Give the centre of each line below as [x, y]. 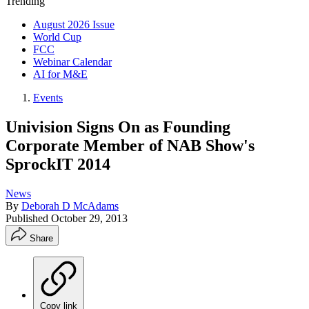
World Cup [57, 37]
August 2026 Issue [74, 24]
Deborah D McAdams [70, 206]
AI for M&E [60, 74]
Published [28, 218]
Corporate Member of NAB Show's [130, 145]
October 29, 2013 [89, 218]
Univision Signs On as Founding [118, 127]
